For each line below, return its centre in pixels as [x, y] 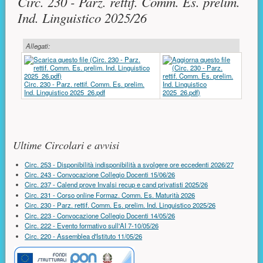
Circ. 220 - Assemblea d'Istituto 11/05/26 [84, 236]
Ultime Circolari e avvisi [66, 145]
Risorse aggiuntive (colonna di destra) [109, 129]
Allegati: [38, 45]
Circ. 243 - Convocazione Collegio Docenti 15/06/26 [100, 175]
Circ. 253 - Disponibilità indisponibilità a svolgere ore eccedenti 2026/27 [129, 164]
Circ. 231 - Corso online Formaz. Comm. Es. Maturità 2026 [110, 195]
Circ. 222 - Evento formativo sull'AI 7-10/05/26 [92, 226]
